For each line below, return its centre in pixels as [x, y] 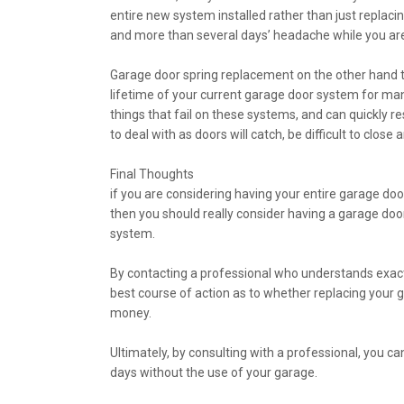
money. [131, 313]
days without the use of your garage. [214, 373]
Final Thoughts [152, 174]
